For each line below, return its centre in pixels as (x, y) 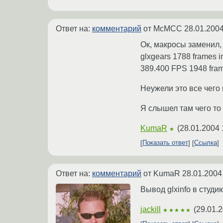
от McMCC (163, 28)
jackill (151, 209)
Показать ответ (165, 143)
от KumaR (162, 173)
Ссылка (206, 143)
